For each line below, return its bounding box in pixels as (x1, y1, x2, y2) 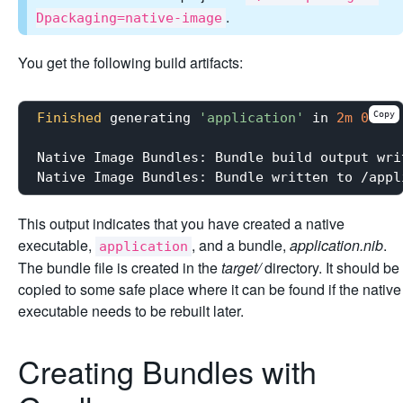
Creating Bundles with (18, 348, 317, 393)
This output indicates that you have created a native (18, 212, 345, 234)
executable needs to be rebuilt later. (18, 300, 244, 321)
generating (102, 110, 199, 127)
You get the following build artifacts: (18, 51, 243, 73)
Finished (37, 110, 102, 127)
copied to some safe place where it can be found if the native (18, 278, 401, 300)
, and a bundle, (192, 234, 290, 255)
